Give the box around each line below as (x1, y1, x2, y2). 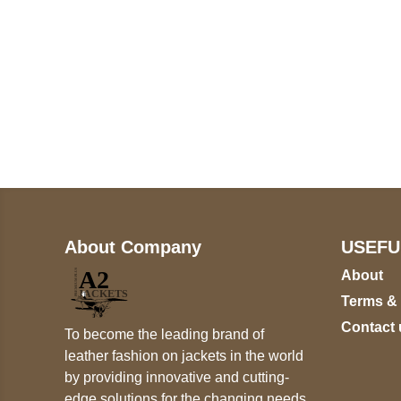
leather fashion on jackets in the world (64, 348, 303, 364)
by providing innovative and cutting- (64, 370, 289, 386)
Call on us (107, 70, 185, 89)
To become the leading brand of (64, 327, 264, 343)
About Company (64, 236, 201, 257)
